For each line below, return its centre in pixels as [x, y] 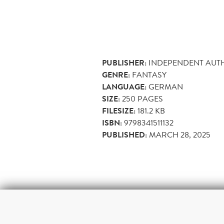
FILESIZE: [119, 111]
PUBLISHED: [124, 135]
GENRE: [116, 75]
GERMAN [166, 86]
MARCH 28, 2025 [180, 134]
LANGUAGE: [124, 87]
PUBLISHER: [124, 63]
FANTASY [149, 74]
